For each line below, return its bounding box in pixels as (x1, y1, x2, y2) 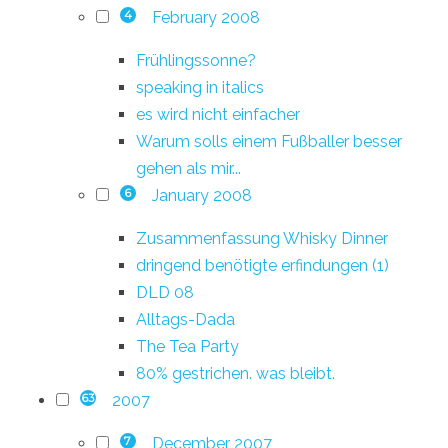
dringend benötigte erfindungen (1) (136, 255, 389, 275)
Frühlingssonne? (136, 50, 256, 70)
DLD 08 (136, 282, 194, 302)
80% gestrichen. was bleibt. (136, 363, 335, 383)
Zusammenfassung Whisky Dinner (136, 228, 388, 248)
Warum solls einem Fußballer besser (136, 131, 402, 151)
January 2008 (151, 185, 252, 205)
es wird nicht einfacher (136, 104, 300, 124)
